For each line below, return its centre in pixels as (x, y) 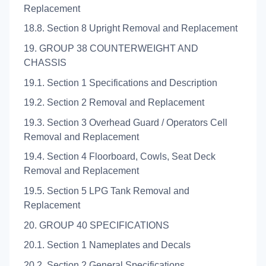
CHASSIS (45, 62)
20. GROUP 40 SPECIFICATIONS (96, 225)
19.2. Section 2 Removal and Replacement (114, 103)
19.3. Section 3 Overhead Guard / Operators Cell (126, 122)
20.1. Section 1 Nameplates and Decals (107, 245)
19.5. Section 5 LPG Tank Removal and (107, 191)
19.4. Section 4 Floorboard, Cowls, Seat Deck (120, 157)
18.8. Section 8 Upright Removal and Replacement (131, 28)
